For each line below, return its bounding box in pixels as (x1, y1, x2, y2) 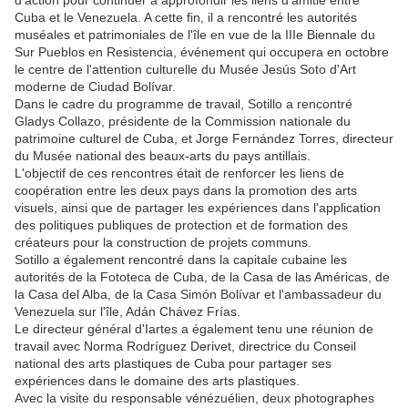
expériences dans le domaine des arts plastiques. (15, 373, 300, 389)
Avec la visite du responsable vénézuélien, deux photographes (15, 391, 374, 406)
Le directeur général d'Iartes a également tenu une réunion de (15, 321, 373, 337)
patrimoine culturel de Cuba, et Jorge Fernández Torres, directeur (15, 131, 393, 147)
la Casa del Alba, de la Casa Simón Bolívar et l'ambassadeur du (15, 287, 382, 302)
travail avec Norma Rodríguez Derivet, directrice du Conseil (15, 339, 356, 354)
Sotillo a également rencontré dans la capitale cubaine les (15, 252, 347, 268)
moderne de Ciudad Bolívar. (15, 79, 176, 95)
